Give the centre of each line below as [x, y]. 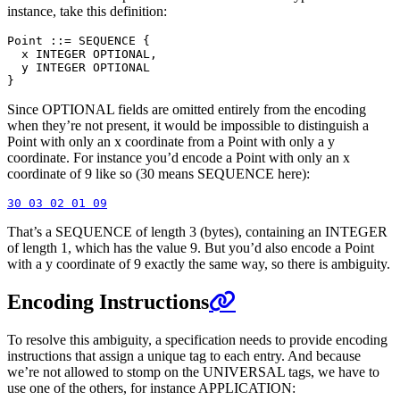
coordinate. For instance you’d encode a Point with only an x [179, 157]
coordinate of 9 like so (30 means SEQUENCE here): [158, 173]
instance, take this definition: [87, 11]
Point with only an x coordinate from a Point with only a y [171, 141]
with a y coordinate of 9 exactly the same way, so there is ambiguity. [199, 263]
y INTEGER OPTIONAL [79, 67]
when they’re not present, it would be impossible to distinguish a [188, 125]
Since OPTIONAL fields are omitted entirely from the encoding [187, 109]
